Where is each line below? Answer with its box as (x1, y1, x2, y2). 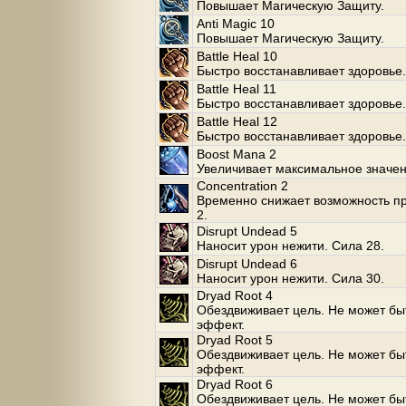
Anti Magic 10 (197, 16, 275, 31)
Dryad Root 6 (197, 377, 273, 391)
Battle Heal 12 (197, 114, 277, 129)
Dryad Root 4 (197, 288, 273, 303)
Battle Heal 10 (197, 49, 277, 63)
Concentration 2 (197, 179, 288, 193)
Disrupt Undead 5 (197, 224, 297, 238)
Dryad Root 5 (197, 333, 273, 347)
